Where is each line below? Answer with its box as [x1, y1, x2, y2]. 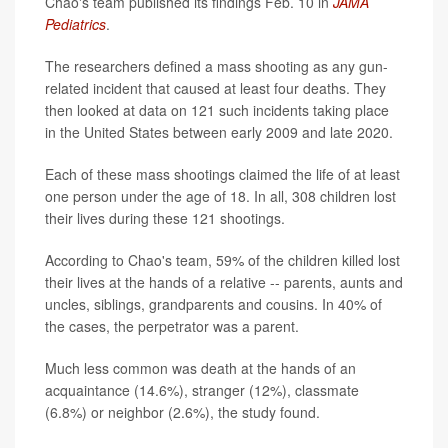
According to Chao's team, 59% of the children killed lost [45, 250, 400, 271]
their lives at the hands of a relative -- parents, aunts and [45, 272, 403, 293]
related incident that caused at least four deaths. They [45, 78, 386, 99]
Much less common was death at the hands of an [45, 358, 356, 379]
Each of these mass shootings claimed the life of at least [45, 164, 400, 185]
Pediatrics [45, 14, 106, 35]
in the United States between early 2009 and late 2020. [45, 122, 393, 143]
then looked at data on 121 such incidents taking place [45, 100, 389, 121]
